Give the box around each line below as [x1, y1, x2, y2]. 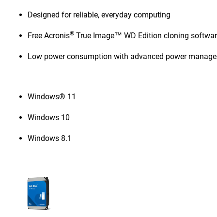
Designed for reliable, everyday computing [28, 10, 171, 19]
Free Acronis [28, 31, 70, 40]
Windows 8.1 [28, 134, 72, 143]
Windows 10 [28, 113, 70, 122]
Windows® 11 [28, 92, 77, 101]
